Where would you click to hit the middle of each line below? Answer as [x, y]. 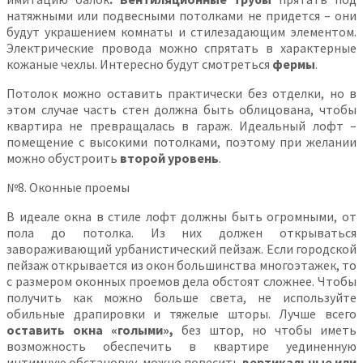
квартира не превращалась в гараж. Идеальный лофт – [181, 125]
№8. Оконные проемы [68, 187]
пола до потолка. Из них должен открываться [181, 232]
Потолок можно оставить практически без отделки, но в [181, 93]
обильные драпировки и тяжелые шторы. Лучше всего [181, 313]
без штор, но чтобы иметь [265, 329]
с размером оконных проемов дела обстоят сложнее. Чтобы [181, 281]
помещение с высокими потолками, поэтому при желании [181, 141]
